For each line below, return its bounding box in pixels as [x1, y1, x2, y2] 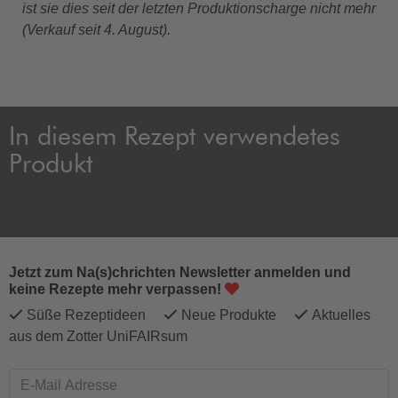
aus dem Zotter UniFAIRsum [9, 328, 195, 344]
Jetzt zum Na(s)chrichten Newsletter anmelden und [9, 264, 351, 280]
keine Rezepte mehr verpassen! [9, 281, 225, 297]
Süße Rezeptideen [23, 306, 163, 322]
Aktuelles [308, 306, 370, 322]
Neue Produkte [178, 306, 294, 322]
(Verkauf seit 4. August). [22, 22, 171, 38]
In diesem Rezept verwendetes [9, 125, 340, 151]
